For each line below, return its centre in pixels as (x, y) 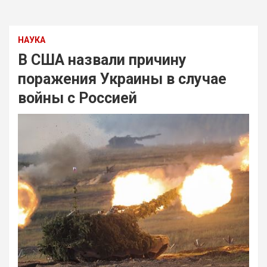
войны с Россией (77, 98)
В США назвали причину (102, 60)
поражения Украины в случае (122, 79)
